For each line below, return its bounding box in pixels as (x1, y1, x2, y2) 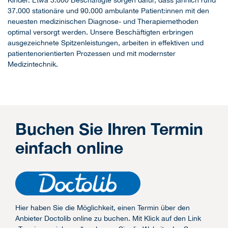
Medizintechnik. (8, 60, 58, 69)
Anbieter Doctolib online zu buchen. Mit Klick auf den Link (15, 214, 201, 223)
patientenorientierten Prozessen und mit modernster (8, 49, 176, 58)
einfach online (15, 138, 123, 158)
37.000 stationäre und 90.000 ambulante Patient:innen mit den (8, 7, 209, 15)
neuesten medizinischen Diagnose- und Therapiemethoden (8, 17, 198, 26)
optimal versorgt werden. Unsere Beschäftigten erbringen (8, 28, 193, 37)
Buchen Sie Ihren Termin (15, 119, 203, 139)
